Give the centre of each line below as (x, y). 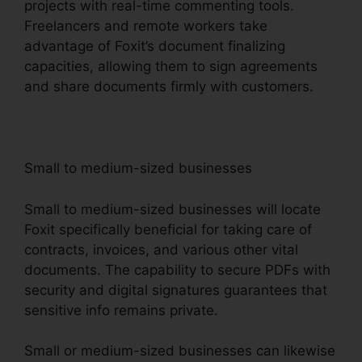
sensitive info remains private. (121, 310)
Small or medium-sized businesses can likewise (180, 351)
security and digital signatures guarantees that (176, 290)
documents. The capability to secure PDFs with (177, 269)
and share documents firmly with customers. (169, 87)
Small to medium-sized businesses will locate (173, 209)
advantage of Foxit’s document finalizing (155, 46)
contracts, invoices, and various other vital (161, 249)
